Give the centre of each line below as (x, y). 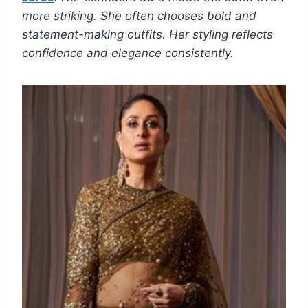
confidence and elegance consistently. (128, 53)
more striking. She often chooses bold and (139, 16)
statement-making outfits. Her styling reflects (147, 35)
